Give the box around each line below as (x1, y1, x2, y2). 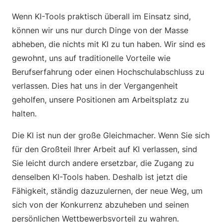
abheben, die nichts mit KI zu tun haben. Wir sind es (12, 39, 205, 49)
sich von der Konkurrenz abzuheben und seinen (12, 200, 189, 210)
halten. (12, 109, 37, 118)
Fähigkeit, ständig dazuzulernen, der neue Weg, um (12, 186, 203, 196)
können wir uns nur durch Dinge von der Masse (12, 25, 188, 35)
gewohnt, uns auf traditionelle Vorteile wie (12, 53, 170, 63)
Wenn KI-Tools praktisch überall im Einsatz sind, (12, 11, 191, 21)
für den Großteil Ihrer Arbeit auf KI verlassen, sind (12, 144, 197, 154)
